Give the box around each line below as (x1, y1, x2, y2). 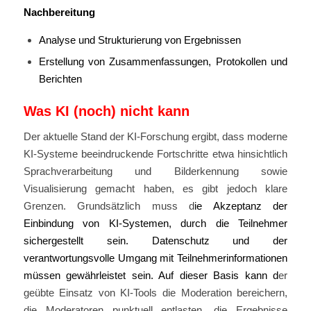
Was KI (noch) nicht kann (23, 103, 190, 119)
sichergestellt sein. (23, 235, 152, 247)
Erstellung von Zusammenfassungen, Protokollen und (38, 56, 288, 68)
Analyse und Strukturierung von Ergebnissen (38, 34, 241, 47)
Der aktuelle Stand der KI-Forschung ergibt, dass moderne (23, 131, 288, 143)
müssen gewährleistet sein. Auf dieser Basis (23, 269, 245, 282)
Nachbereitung (23, 6, 95, 18)
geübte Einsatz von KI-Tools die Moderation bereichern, (23, 287, 288, 299)
